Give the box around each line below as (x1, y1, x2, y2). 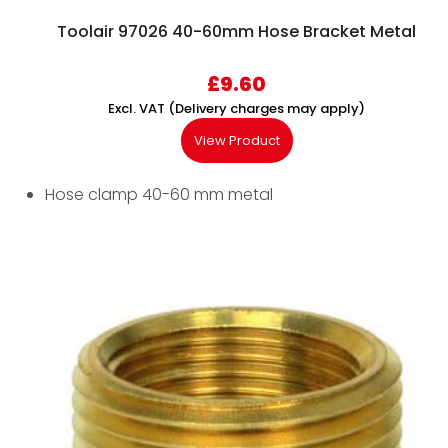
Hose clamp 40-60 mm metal (45, 183, 273, 207)
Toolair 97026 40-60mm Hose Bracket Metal (57, 20, 416, 44)
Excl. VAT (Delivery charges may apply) (108, 99, 365, 119)
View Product (193, 131, 280, 151)
